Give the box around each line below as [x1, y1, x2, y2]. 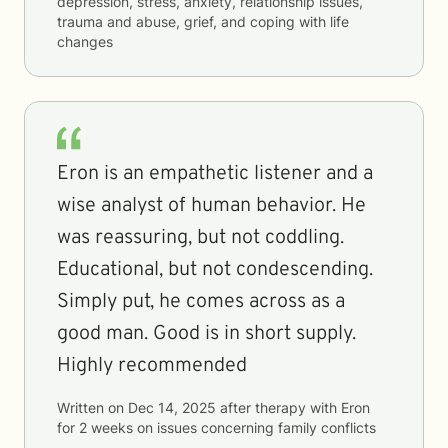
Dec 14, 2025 [128, 399, 216, 416]
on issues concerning [133, 419, 278, 436]
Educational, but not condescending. [57, 257, 373, 283]
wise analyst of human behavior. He [57, 193, 366, 219]
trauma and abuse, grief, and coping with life [57, 13, 349, 30]
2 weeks [79, 419, 133, 436]
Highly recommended [57, 353, 247, 379]
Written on [57, 399, 128, 416]
